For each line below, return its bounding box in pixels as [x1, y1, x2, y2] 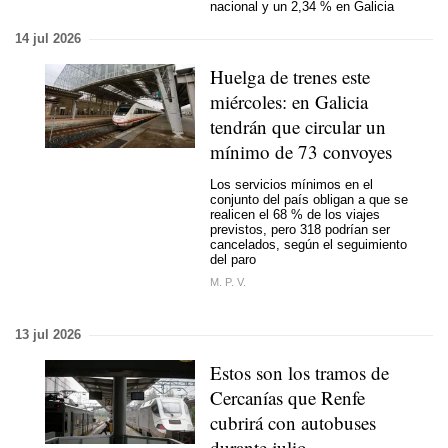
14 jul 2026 [15, 31, 81, 46]
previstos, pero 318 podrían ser [210, 221, 390, 237]
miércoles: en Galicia [210, 89, 368, 114]
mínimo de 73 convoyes [210, 139, 392, 164]
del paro [210, 251, 256, 267]
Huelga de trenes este [210, 64, 370, 89]
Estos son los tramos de [210, 360, 389, 385]
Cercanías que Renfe [210, 385, 365, 410]
